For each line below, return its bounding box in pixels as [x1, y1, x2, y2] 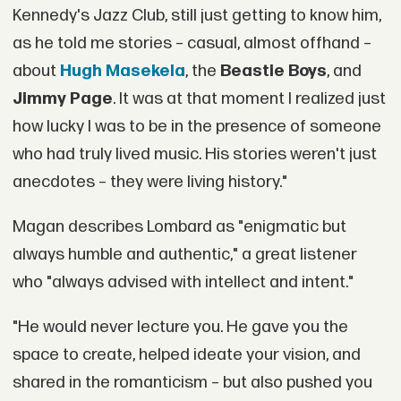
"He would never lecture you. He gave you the [12, 316, 348, 337]
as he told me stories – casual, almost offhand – [12, 33, 371, 55]
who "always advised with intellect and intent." [12, 272, 354, 294]
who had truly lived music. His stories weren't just [12, 144, 377, 166]
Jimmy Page [12, 89, 113, 110]
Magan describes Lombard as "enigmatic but [12, 217, 346, 238]
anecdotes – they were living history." [12, 172, 287, 193]
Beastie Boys [219, 61, 327, 82]
